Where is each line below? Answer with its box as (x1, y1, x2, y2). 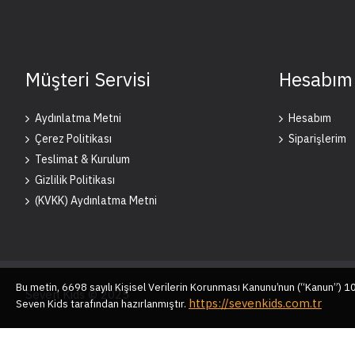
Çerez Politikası (35, 132, 112, 147)
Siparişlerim (288, 132, 346, 147)
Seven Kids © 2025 (25, 286, 129, 302)
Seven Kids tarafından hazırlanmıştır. (16, 297, 189, 311)
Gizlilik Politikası (35, 173, 115, 188)
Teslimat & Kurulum (35, 152, 130, 167)
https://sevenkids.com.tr (189, 296, 322, 311)
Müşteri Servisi (25, 67, 151, 93)
